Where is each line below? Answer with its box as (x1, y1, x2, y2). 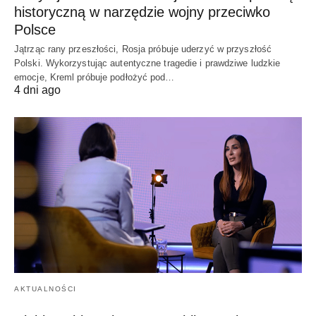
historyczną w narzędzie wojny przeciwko (14, 4, 270, 20)
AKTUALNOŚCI (14, 285, 77, 293)
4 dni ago (14, 83, 61, 96)
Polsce (14, 21, 56, 37)
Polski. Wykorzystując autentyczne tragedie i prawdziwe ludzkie (14, 57, 281, 68)
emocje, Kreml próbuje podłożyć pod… (14, 71, 175, 83)
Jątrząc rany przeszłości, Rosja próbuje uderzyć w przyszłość (14, 43, 272, 54)
